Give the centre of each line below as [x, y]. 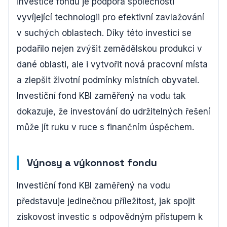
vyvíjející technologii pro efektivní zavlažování [110, 17]
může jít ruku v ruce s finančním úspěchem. [105, 127]
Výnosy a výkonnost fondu [92, 163]
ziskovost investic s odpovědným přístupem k [110, 217]
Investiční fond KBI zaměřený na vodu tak [101, 96]
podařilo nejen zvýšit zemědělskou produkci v [109, 49]
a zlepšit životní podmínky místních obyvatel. [108, 80]
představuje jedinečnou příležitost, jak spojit [106, 201]
